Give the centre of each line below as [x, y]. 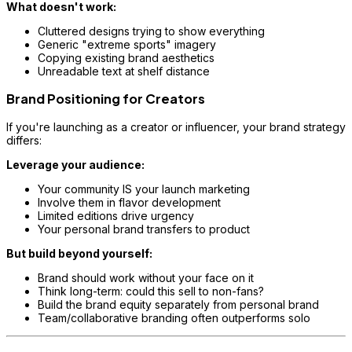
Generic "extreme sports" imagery [127, 45]
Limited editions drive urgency [116, 215]
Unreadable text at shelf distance [124, 71]
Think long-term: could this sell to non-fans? [151, 291]
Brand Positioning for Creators [106, 99]
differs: [24, 140]
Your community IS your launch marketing [144, 189]
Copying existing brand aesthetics [126, 58]
